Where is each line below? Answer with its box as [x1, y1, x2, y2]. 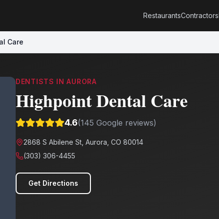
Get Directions [28, 179, 78, 187]
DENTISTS [16, 77, 54, 86]
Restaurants [143, 11, 181, 20]
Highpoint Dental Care [16, 88, 188, 113]
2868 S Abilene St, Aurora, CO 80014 [23, 138, 143, 146]
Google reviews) [94, 118, 156, 128]
